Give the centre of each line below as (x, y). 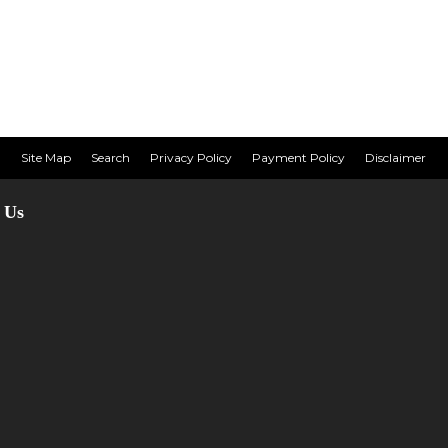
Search (111, 157)
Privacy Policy (191, 157)
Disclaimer (396, 157)
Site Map (46, 157)
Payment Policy (299, 157)
